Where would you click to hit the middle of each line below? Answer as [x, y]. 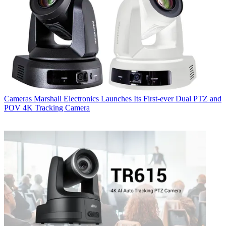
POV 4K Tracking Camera [47, 108]
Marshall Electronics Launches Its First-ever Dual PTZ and [128, 99]
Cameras [18, 99]
